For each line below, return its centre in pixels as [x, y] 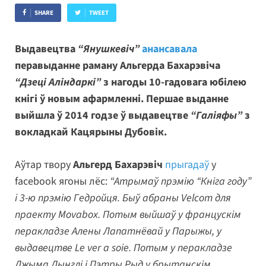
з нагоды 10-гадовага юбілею [174, 82]
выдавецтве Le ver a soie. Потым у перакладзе [123, 248]
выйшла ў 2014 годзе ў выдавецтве [103, 115]
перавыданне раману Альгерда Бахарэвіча [118, 65]
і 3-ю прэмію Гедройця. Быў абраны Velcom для [123, 198]
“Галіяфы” [216, 115]
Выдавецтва [46, 49]
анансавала [170, 49]
